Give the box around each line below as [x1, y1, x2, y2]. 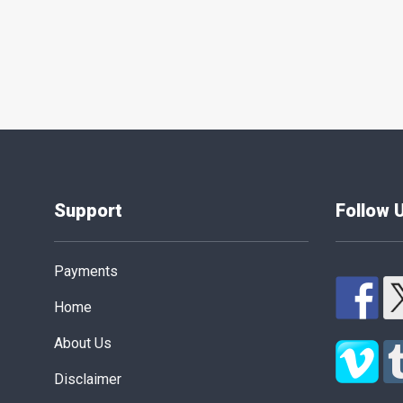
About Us [53, 335, 112, 352]
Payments [53, 263, 118, 280]
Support [53, 200, 122, 221]
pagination [52, 47, 161, 74]
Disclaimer [53, 371, 121, 388]
